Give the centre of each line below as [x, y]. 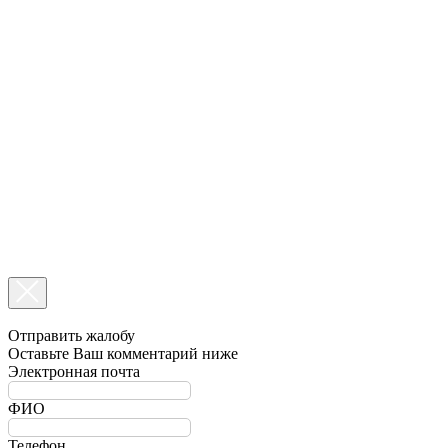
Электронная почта [74, 371]
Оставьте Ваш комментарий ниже [123, 353]
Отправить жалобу [71, 335]
